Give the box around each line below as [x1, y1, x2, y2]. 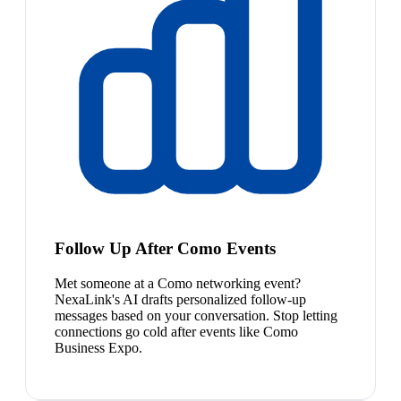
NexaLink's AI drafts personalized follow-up [55, 291, 306, 307]
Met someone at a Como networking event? [55, 275, 301, 291]
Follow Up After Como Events [55, 238, 276, 258]
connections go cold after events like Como [55, 323, 298, 339]
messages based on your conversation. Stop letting [55, 307, 337, 323]
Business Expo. [55, 339, 142, 355]
